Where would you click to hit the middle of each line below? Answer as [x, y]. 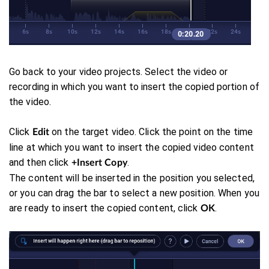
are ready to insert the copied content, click [105, 208]
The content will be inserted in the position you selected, [132, 178]
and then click [40, 162]
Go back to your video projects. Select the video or [119, 71]
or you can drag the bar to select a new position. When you [134, 193]
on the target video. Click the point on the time [152, 131]
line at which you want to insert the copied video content [131, 147]
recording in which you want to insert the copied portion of [134, 86]
